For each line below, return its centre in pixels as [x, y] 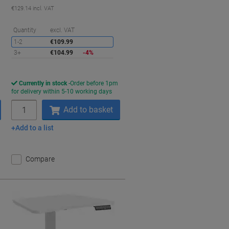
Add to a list [35, 128]
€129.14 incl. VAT [33, 8]
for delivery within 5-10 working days [62, 91]
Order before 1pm [94, 83]
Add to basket [88, 110]
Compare [40, 159]
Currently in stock [43, 83]
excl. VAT [63, 30]
